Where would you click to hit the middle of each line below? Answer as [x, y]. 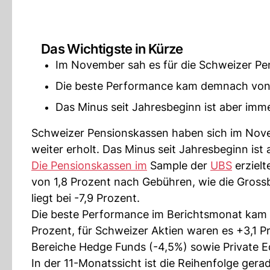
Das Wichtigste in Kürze [112, 49]
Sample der [179, 165]
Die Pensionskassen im [89, 165]
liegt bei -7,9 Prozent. [86, 198]
